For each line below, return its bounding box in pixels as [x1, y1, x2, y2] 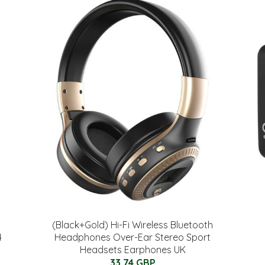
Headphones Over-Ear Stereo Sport [54, 231, 211, 243]
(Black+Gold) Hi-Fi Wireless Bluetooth [52, 219, 213, 231]
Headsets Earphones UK [79, 244, 186, 256]
